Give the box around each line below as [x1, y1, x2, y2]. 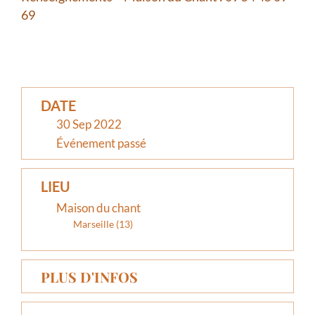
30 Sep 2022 [56, 116, 122, 131]
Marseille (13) [73, 217, 133, 230]
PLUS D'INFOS [41, 266, 138, 286]
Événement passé [56, 135, 146, 150]
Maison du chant [56, 200, 141, 215]
